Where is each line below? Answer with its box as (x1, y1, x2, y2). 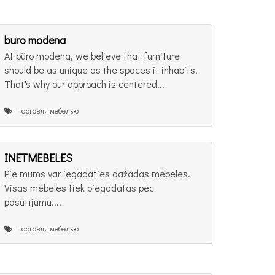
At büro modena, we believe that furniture (4, 49, 180, 63)
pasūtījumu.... (4, 195, 61, 208)
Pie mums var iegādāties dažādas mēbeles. (4, 166, 190, 180)
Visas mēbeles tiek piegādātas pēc (4, 180, 154, 194)
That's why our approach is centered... (4, 77, 165, 91)
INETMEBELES (4, 150, 72, 165)
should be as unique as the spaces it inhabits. (4, 63, 198, 77)
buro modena (4, 33, 66, 48)
